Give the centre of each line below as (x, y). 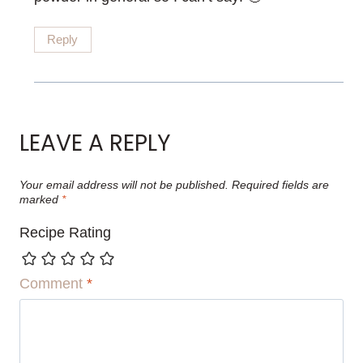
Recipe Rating (65, 233)
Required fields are (280, 184)
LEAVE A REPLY (95, 143)
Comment (53, 283)
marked (41, 199)
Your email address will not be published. (124, 184)
